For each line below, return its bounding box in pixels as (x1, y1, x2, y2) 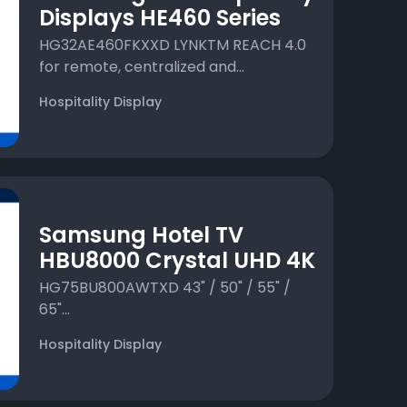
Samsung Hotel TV (39, 219, 244, 250)
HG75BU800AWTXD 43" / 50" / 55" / (39, 276, 292, 298)
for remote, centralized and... (39, 56, 245, 78)
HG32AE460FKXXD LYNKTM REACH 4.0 (39, 35, 307, 56)
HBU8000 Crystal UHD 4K (39, 244, 316, 275)
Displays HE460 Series (39, 3, 282, 34)
